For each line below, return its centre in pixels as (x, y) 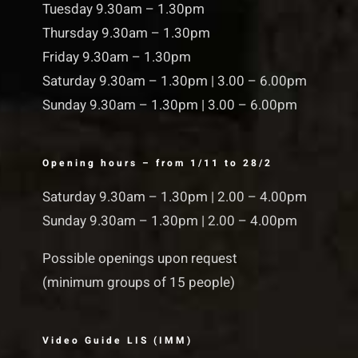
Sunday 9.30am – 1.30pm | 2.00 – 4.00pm (169, 221)
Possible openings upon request (139, 258)
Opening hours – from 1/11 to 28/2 (157, 163)
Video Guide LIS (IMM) (117, 340)
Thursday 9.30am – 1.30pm (126, 33)
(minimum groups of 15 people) (138, 282)
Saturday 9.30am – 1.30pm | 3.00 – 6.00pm (174, 81)
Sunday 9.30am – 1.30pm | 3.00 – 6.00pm (169, 105)
